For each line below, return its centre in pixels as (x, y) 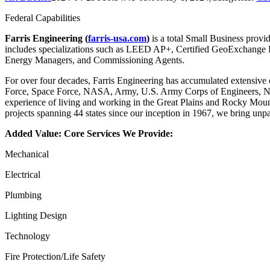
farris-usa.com (117, 38)
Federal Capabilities (42, 17)
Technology (27, 236)
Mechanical (27, 154)
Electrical (23, 174)
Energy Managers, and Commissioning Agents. (95, 60)
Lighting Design (36, 215)
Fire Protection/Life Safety (55, 256)
